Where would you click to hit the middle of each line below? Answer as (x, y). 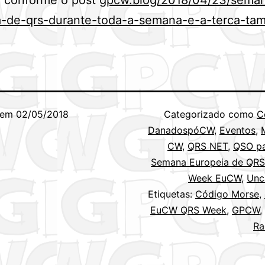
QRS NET (208, 146)
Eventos (237, 130)
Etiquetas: (172, 194)
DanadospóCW (181, 130)
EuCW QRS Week (188, 210)
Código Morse (227, 194)
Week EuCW (215, 178)
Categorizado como (210, 114)
